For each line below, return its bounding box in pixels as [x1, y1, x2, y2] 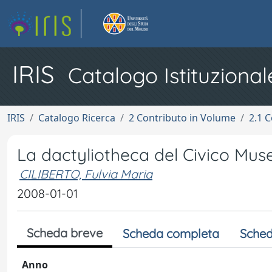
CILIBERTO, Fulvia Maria [19, 166, 152, 182]
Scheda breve [27, 225, 103, 240]
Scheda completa [123, 226, 219, 241]
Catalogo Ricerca [38, 111, 115, 124]
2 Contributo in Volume [129, 111, 236, 124]
